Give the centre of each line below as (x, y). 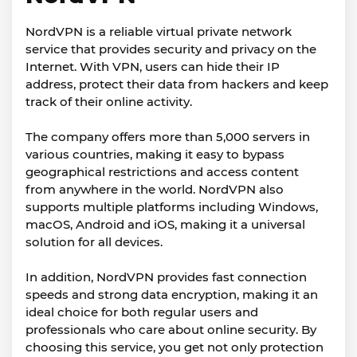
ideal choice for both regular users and (142, 312)
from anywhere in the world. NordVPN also (155, 189)
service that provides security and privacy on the (171, 49)
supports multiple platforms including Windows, (172, 207)
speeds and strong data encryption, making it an (172, 294)
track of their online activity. (109, 102)
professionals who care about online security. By (171, 330)
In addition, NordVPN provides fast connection (166, 277)
